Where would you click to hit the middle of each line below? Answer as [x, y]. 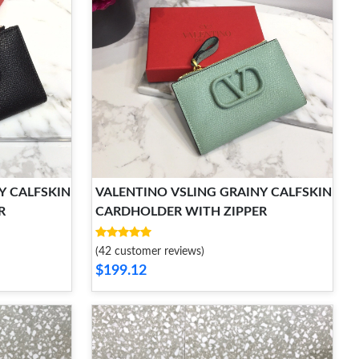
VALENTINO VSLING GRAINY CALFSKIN [214, 192]
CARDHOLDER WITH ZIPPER [181, 212]
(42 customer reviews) [150, 252]
